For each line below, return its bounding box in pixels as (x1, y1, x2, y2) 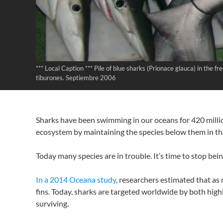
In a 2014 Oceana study (36, 175, 116, 184)
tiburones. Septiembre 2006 (36, 74, 116, 82)
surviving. (36, 199, 69, 208)
